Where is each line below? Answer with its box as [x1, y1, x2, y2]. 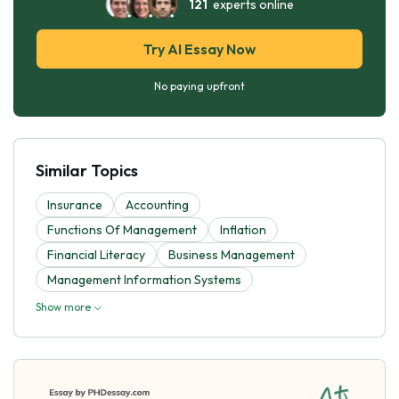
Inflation [220, 221, 266, 238]
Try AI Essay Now [143, 39, 256, 58]
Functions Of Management [47, 221, 197, 238]
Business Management [168, 246, 295, 263]
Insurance [47, 196, 102, 213]
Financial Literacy [47, 246, 145, 263]
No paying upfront [154, 78, 245, 93]
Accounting [126, 196, 189, 213]
